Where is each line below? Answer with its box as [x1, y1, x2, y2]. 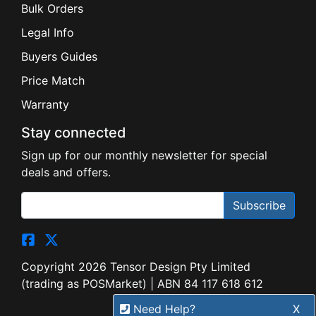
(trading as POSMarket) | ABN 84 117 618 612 [21, 276, 263, 291]
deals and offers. [21, 165, 111, 180]
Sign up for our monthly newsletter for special [21, 148, 267, 163]
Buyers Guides [21, 49, 97, 64]
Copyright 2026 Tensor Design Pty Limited [21, 260, 250, 274]
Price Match [21, 73, 85, 88]
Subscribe [233, 198, 286, 213]
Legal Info [21, 25, 74, 40]
